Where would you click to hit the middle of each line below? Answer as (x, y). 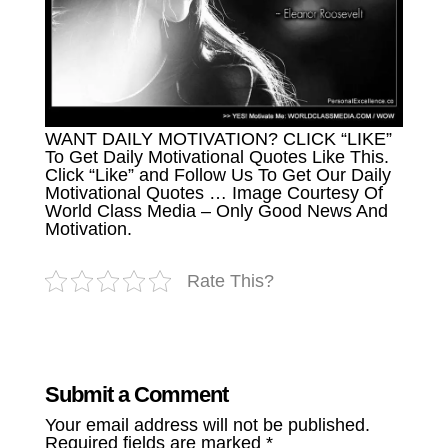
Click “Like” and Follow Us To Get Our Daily (217, 174)
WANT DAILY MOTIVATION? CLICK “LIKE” (218, 138)
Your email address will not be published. (207, 424)
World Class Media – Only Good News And (216, 210)
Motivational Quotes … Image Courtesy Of (213, 192)
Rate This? (230, 280)
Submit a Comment (136, 394)
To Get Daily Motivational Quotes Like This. (216, 156)
